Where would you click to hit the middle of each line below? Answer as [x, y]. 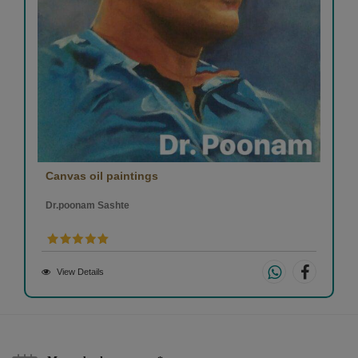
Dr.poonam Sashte [88, 205]
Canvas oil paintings [102, 175]
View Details [80, 271]
